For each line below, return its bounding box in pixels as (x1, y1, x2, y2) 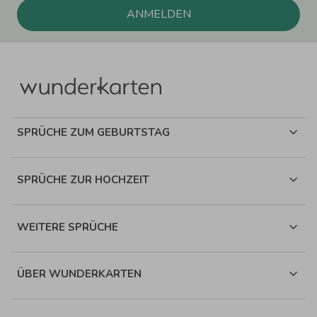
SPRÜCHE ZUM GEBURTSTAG (17, 125, 170, 140)
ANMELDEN (126, 6, 191, 22)
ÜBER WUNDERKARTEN (17, 267, 142, 282)
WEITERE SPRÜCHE (17, 219, 118, 234)
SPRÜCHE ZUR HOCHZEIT (17, 172, 149, 187)
